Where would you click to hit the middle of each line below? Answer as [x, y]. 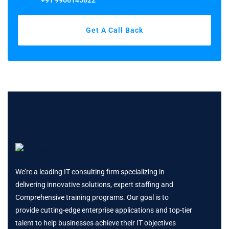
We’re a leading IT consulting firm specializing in [90, 172]
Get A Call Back [114, 30]
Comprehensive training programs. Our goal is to [92, 198]
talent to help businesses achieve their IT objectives [96, 223]
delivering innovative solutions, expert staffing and [94, 185]
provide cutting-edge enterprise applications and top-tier [104, 210]
